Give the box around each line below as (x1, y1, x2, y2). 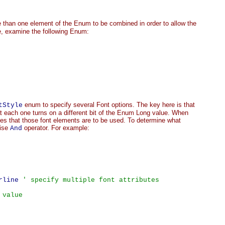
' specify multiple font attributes (23, 176, 159, 184)
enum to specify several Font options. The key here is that (23, 101, 195, 108)
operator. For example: (22, 124, 89, 132)
